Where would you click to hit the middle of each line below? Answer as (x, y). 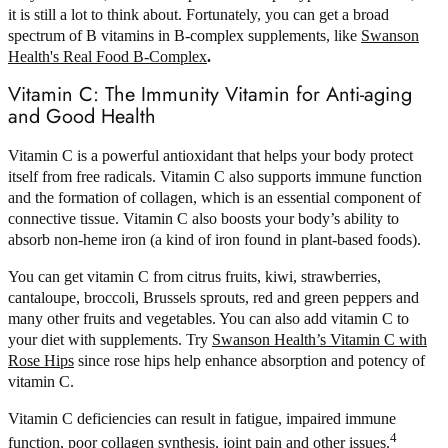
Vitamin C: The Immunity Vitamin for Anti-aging (210, 94)
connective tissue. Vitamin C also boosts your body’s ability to (203, 218)
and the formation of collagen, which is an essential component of (214, 197)
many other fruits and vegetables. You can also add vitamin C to (208, 318)
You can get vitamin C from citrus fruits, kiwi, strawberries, (194, 276)
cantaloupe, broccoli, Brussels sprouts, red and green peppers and (213, 297)
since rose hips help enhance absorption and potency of (249, 360)
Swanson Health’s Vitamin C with (319, 339)
